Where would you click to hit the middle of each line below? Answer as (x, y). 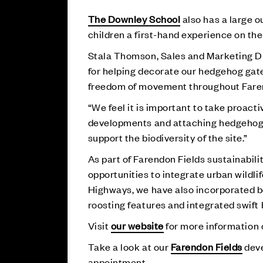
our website (137, 225)
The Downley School (134, 19)
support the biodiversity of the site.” (168, 137)
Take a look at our (129, 247)
